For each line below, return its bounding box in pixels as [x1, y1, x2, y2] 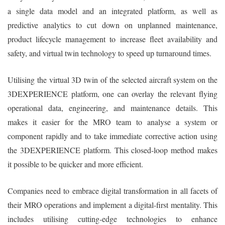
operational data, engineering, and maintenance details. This [8, 102, 217, 113]
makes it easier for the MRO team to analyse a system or [8, 116, 217, 127]
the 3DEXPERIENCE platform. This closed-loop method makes [8, 144, 217, 155]
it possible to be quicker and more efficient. [8, 158, 143, 169]
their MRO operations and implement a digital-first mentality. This [8, 199, 217, 210]
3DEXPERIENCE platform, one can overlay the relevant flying [8, 88, 217, 99]
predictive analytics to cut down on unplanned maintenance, [8, 19, 217, 30]
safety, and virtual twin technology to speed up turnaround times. [8, 47, 211, 58]
